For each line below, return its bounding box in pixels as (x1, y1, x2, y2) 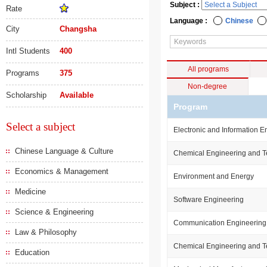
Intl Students (6, 46, 50, 55)
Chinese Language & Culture (15, 147, 113, 156)
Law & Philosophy (15, 228, 77, 237)
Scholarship (6, 91, 46, 100)
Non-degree (188, 82, 227, 91)
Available (60, 91, 94, 100)
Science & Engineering (15, 207, 94, 216)
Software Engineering (173, 195, 244, 204)
